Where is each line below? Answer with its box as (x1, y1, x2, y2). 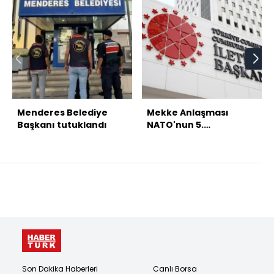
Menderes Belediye (17, 106, 108, 119)
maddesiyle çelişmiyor (147, 131, 253, 144)
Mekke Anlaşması (147, 106, 229, 119)
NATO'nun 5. (147, 119, 204, 131)
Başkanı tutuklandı (17, 119, 107, 131)
